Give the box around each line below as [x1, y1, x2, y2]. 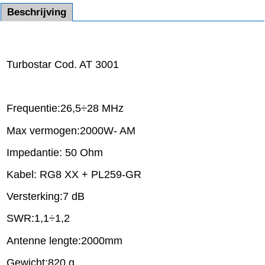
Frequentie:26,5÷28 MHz [7, 102, 124, 115]
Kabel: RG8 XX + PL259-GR [7, 168, 141, 180]
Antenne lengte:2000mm [7, 234, 122, 247]
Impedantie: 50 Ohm [7, 146, 103, 159]
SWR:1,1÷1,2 [7, 212, 70, 225]
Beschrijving [7, 6, 66, 18]
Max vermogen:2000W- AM [7, 124, 135, 137]
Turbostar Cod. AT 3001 [7, 59, 119, 71]
